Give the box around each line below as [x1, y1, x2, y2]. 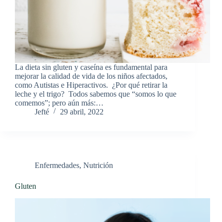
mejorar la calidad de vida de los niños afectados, [15, 72, 167, 81]
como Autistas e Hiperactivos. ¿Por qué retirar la [15, 81, 167, 90]
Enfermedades [35, 161, 79, 170]
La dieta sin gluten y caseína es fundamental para [15, 63, 167, 72]
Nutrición [83, 161, 113, 170]
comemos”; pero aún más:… [15, 99, 104, 108]
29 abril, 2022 [60, 108, 104, 116]
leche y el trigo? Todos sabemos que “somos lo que [15, 90, 176, 99]
